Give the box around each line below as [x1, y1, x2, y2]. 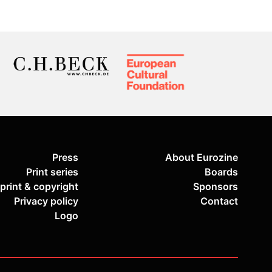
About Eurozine [165, 151, 238, 164]
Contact [200, 195, 238, 208]
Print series [26, 166, 78, 178]
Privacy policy [14, 195, 78, 208]
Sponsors [193, 180, 238, 193]
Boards [205, 166, 238, 178]
